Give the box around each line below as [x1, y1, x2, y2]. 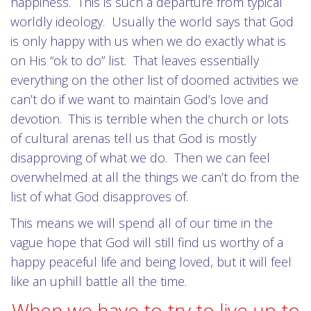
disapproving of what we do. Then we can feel [10, 149, 270, 166]
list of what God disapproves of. [10, 188, 188, 205]
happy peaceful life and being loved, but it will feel [10, 253, 292, 270]
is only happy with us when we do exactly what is [10, 33, 286, 49]
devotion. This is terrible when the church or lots [10, 110, 289, 127]
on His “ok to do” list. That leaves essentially [10, 52, 259, 69]
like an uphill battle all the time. [10, 273, 187, 289]
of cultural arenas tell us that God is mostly [10, 130, 256, 146]
